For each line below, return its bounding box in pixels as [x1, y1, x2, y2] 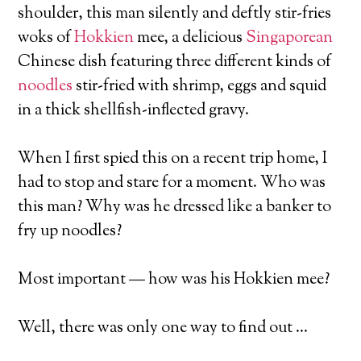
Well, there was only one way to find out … [18, 316, 309, 340]
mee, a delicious [134, 26, 247, 50]
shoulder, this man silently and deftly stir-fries [18, 2, 332, 26]
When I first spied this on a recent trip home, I [18, 147, 328, 171]
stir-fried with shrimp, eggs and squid [73, 74, 327, 98]
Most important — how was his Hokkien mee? [18, 268, 330, 292]
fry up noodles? [18, 219, 122, 243]
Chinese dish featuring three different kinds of [18, 50, 332, 74]
